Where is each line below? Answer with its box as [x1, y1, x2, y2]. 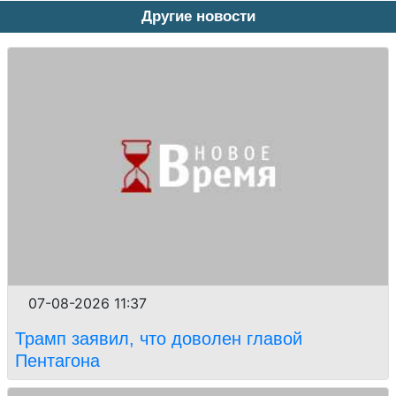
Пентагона [15, 351, 100, 371]
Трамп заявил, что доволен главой [15, 329, 302, 349]
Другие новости [141, 8, 255, 26]
